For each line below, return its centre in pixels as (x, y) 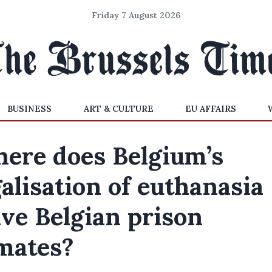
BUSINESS (30, 109)
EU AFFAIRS (210, 109)
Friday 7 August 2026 (136, 15)
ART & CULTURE (118, 109)
